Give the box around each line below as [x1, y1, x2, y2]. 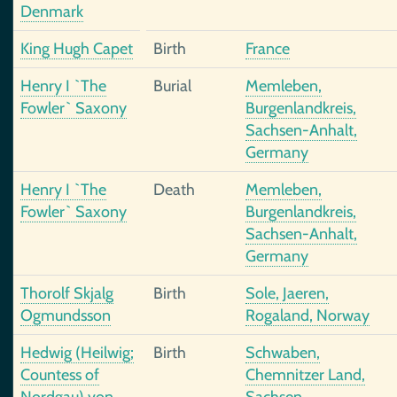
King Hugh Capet [20, 39, 133, 58]
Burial [153, 76, 191, 96]
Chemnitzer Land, [245, 365, 365, 385]
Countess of [20, 365, 99, 385]
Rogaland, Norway [245, 306, 370, 325]
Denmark [20, 2, 83, 21]
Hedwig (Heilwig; [20, 343, 134, 362]
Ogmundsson [20, 306, 111, 325]
